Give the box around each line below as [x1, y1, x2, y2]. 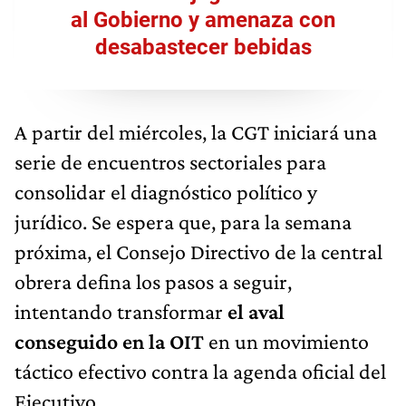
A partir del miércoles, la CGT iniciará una [14, 120, 377, 145]
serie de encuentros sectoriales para [14, 150, 326, 175]
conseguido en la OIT [14, 329, 208, 354]
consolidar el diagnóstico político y [14, 179, 317, 205]
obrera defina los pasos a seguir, [14, 269, 292, 295]
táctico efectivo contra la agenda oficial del [14, 359, 386, 384]
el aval [227, 299, 285, 324]
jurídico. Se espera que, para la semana [14, 209, 352, 235]
